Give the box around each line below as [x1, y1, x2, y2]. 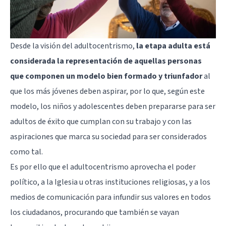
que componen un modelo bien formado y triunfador [10, 70, 202, 82]
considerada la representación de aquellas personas [10, 55, 202, 67]
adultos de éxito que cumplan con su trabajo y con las [10, 116, 192, 127]
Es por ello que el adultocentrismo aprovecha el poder [10, 161, 196, 173]
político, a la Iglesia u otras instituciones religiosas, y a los [10, 176, 210, 188]
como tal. [10, 146, 43, 157]
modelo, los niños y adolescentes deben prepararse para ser [10, 100, 215, 112]
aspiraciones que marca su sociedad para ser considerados [10, 131, 207, 142]
